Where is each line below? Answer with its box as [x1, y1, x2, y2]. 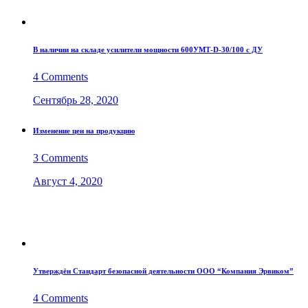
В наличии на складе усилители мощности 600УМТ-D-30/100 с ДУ [33, 45, 263, 54]
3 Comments [33, 152, 88, 164]
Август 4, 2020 [33, 175, 102, 188]
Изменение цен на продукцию [33, 126, 135, 135]
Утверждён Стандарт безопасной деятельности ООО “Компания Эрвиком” [33, 267, 294, 276]
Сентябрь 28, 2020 [33, 94, 118, 107]
